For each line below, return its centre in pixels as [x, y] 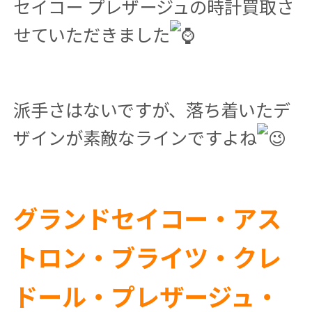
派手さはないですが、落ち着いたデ [151, 109]
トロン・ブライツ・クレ [147, 257]
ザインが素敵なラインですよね [135, 137]
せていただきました [91, 34]
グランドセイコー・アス [147, 218]
